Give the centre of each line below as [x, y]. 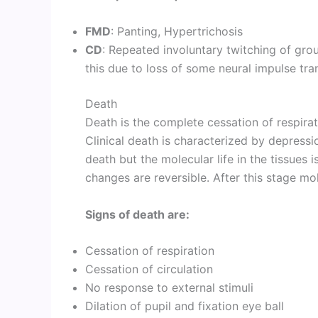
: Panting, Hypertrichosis [177, 31]
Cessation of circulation [149, 269]
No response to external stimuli [169, 288]
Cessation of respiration [150, 251]
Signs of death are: [137, 214]
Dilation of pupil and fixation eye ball [185, 306]
